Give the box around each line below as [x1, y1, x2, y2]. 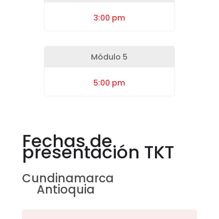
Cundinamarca [22, 170, 114, 187]
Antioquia [36, 181, 95, 198]
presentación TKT [22, 140, 174, 165]
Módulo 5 [91, 51, 128, 63]
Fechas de [22, 129, 112, 154]
